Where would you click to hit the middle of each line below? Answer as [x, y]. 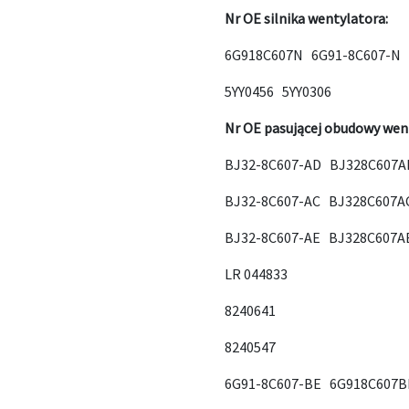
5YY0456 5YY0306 [278, 91]
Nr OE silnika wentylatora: [307, 18]
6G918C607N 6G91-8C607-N [313, 55]
